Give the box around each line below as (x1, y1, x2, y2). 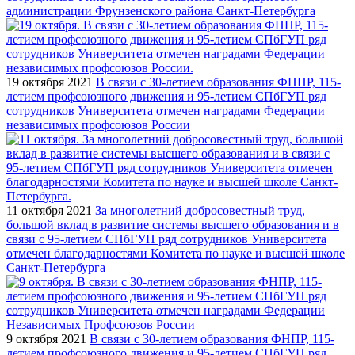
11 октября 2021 (6, 203, 92, 217)
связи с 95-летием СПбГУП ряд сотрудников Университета (6, 231, 326, 246)
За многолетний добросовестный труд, (95, 203, 305, 217)
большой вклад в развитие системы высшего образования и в (6, 217, 339, 231)
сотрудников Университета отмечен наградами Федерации (6, 103, 325, 117)
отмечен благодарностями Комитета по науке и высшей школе (6, 246, 345, 260)
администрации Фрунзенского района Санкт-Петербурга (6, 3, 315, 17)
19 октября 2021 (6, 74, 93, 89)
